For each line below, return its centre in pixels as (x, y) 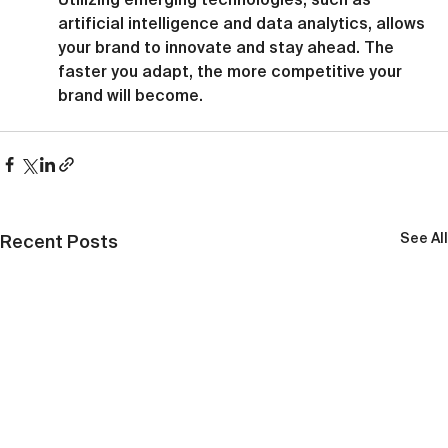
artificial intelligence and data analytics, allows (243, 22)
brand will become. (130, 94)
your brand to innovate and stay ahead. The (228, 46)
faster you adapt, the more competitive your (232, 70)
